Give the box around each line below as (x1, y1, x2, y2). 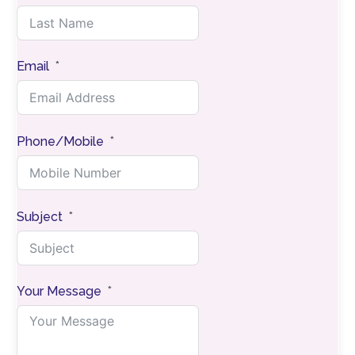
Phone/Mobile (17, 133, 104, 149)
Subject (17, 208, 63, 224)
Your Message (17, 284, 101, 300)
